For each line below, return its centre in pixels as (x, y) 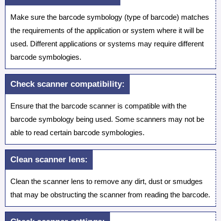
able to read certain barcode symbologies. (77, 133)
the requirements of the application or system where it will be (107, 31)
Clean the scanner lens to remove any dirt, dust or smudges (107, 182)
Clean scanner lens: (49, 160)
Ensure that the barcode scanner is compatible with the (98, 106)
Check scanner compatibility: (68, 84)
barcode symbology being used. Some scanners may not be (107, 119)
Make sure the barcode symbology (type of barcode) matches (110, 17)
